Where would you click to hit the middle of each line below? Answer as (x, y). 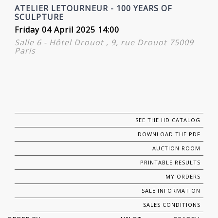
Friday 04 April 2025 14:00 (67, 30)
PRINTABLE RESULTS (170, 163)
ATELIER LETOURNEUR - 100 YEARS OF (93, 9)
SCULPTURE (39, 17)
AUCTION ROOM (176, 148)
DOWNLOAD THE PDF (169, 134)
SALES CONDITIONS (172, 205)
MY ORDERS (183, 177)
